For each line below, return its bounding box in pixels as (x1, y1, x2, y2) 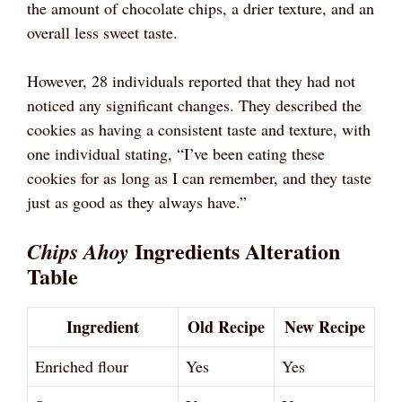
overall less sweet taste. (27, 21, 178, 43)
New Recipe (284, 314, 365, 338)
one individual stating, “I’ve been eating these (27, 142, 325, 164)
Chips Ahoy (27, 235, 129, 267)
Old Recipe (188, 314, 265, 338)
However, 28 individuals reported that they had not (27, 69, 355, 92)
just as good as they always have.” (27, 190, 247, 213)
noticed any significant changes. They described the (27, 93, 362, 116)
